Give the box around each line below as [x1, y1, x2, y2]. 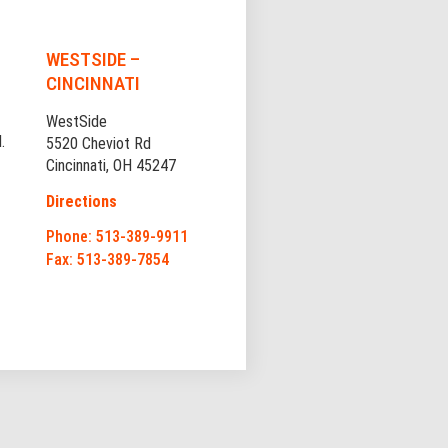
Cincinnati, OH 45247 [45, 156, 176, 176]
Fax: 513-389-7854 [45, 250, 169, 270]
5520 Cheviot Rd [45, 134, 151, 154]
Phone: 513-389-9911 [45, 227, 188, 247]
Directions [45, 192, 117, 212]
